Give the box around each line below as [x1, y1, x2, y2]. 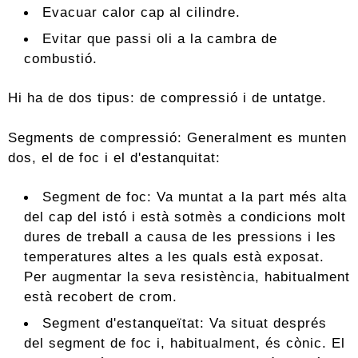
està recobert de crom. [24, 288, 177, 304]
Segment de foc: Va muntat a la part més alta [42, 188, 348, 205]
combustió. [24, 50, 97, 67]
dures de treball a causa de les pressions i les [24, 228, 336, 245]
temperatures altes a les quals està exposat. [24, 248, 324, 265]
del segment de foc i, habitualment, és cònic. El [24, 334, 345, 351]
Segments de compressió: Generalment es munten [8, 129, 347, 145]
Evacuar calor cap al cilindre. [42, 4, 241, 21]
